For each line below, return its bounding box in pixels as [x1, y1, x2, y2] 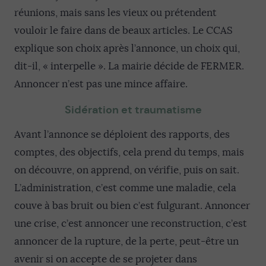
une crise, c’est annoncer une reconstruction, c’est [14, 217, 247, 230]
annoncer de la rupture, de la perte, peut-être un [14, 235, 239, 248]
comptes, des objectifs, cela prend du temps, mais [14, 146, 244, 159]
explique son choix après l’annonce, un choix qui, [14, 42, 240, 55]
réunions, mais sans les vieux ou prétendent [14, 7, 217, 19]
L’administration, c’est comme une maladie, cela [14, 182, 236, 194]
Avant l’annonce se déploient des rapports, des [14, 128, 230, 141]
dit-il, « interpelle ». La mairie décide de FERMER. [14, 60, 244, 72]
